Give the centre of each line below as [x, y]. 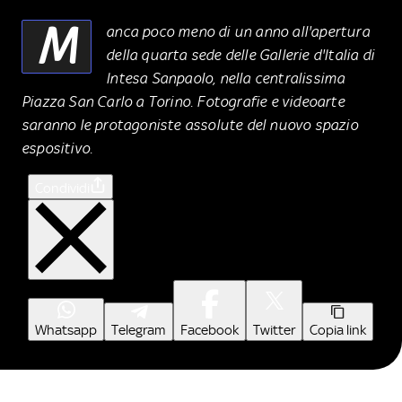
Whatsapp [66, 330]
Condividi [62, 188]
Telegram [139, 330]
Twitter [274, 330]
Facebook [210, 330]
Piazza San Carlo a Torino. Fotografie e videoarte [183, 101]
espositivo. [57, 148]
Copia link [338, 330]
